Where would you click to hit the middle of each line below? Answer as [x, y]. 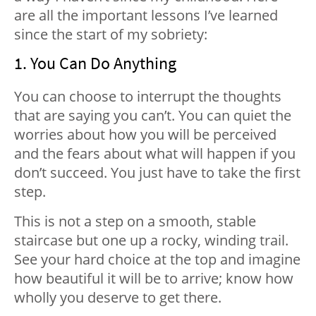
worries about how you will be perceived [145, 135]
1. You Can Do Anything [95, 63]
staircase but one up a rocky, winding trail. [151, 241]
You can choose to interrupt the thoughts [148, 97]
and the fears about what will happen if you [155, 154]
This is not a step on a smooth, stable [135, 221]
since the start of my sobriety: [111, 35]
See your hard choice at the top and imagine [157, 260]
